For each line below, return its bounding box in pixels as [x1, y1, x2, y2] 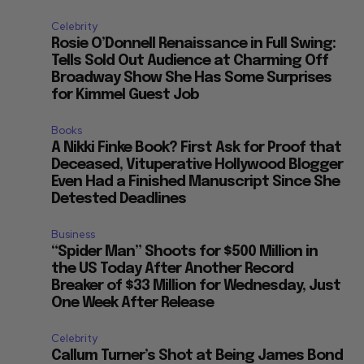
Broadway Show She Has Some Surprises [51, 71, 332, 86]
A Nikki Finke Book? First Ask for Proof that [51, 141, 342, 156]
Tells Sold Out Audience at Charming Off [51, 54, 329, 69]
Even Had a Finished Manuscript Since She [51, 175, 340, 190]
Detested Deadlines [51, 192, 187, 207]
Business [51, 227, 96, 242]
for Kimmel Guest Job [51, 88, 200, 103]
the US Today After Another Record [51, 262, 294, 277]
